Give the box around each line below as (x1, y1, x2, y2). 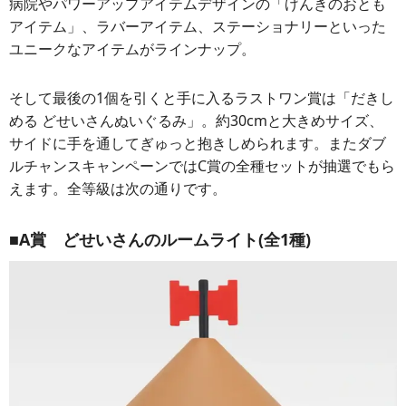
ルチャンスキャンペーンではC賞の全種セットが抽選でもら (9, 155, 395, 176)
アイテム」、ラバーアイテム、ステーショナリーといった (9, 16, 386, 37)
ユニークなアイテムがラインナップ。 (9, 39, 256, 60)
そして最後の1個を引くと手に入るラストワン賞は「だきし (9, 87, 394, 108)
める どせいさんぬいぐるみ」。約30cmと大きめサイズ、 (9, 110, 383, 130)
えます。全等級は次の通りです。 (9, 178, 227, 198)
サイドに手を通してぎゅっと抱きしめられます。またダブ (9, 132, 386, 153)
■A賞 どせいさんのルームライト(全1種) (9, 227, 311, 250)
